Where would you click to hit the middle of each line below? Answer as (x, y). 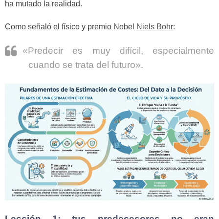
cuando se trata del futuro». (86, 65)
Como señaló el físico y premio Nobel (71, 26)
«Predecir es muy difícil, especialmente (118, 51)
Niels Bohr (155, 26)
